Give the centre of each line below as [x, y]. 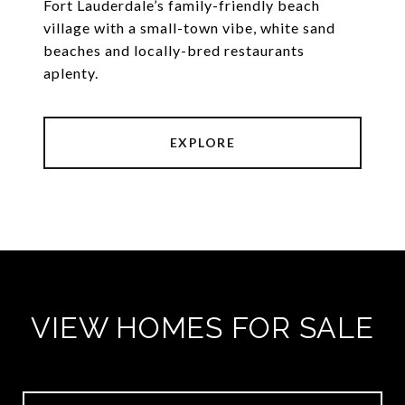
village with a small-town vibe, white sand [189, 28]
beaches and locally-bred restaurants [174, 51]
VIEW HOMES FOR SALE [202, 328]
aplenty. [71, 73]
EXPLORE [202, 143]
